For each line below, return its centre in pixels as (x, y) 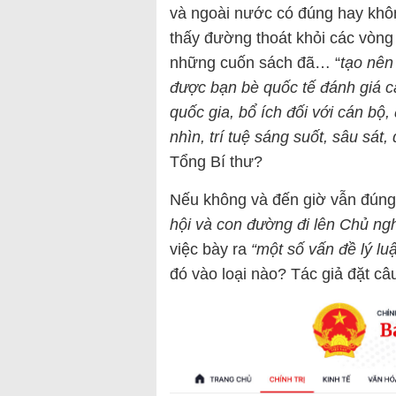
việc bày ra (210, 249)
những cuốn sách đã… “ (255, 62)
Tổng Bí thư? (216, 161)
